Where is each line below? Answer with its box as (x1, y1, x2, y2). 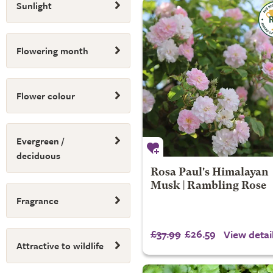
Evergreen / (16, 134, 64, 147)
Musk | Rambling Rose (150, 181, 266, 191)
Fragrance (16, 194, 58, 207)
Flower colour (16, 89, 75, 102)
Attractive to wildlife (16, 239, 104, 252)
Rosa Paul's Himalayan (150, 168, 269, 178)
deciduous (16, 149, 60, 162)
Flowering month (16, 44, 88, 57)
